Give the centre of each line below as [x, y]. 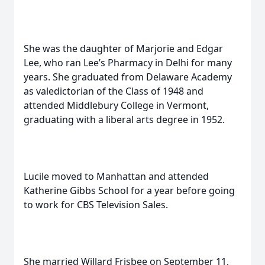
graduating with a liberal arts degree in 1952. [124, 119]
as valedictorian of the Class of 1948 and [114, 91]
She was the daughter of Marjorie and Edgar [123, 49]
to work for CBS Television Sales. [96, 205]
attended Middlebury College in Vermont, [116, 105]
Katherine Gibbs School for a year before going [129, 190]
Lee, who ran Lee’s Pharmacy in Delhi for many [128, 63]
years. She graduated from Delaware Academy [128, 77]
